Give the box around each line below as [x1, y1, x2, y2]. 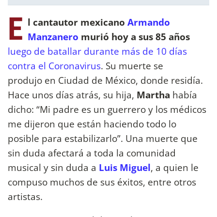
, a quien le [151, 160, 199, 174]
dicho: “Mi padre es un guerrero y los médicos [8, 102, 206, 116]
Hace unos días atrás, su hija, [8, 88, 137, 101]
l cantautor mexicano [28, 15, 127, 29]
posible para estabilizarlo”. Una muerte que [8, 131, 198, 145]
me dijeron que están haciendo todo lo [8, 117, 176, 130]
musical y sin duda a [8, 160, 99, 174]
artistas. [8, 189, 43, 203]
